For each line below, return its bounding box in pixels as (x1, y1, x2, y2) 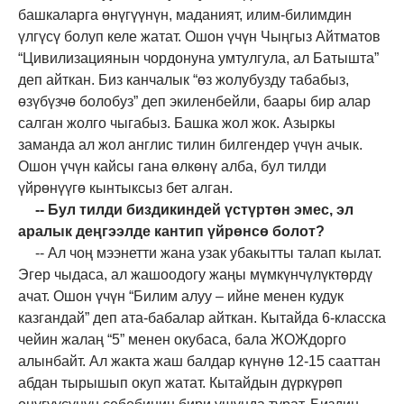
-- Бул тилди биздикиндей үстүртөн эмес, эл (34, 201, 353, 217)
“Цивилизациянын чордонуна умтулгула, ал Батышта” (18, 50, 379, 66)
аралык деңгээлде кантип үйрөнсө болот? (18, 223, 328, 239)
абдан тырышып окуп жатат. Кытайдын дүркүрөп (18, 374, 343, 390)
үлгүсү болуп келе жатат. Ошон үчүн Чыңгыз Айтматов (18, 28, 381, 44)
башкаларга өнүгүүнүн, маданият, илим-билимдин (18, 6, 352, 23)
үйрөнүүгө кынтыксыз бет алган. (18, 179, 236, 196)
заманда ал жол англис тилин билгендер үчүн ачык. (18, 136, 363, 152)
